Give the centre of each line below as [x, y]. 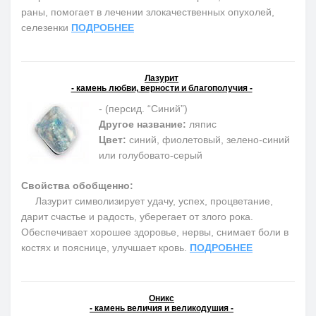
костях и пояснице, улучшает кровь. [105, 247]
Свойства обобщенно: [77, 185]
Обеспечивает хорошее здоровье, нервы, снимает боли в [155, 232]
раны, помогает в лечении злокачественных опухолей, [148, 12]
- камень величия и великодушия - [162, 308]
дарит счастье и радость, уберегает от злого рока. [137, 216]
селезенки [46, 28]
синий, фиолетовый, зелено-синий [208, 139]
